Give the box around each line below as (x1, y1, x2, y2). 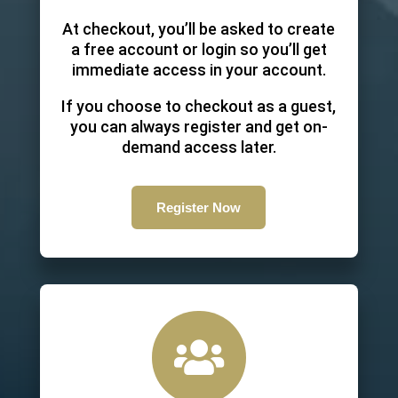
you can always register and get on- (69, 117, 328, 136)
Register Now (156, 200, 242, 215)
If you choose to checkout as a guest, (61, 97, 337, 115)
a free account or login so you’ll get (70, 40, 327, 59)
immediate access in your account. (71, 60, 326, 79)
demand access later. (121, 138, 276, 156)
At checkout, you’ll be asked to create (62, 20, 336, 38)
